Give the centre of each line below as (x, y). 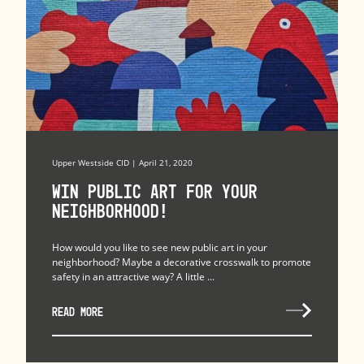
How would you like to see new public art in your (160, 247)
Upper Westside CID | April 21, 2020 (122, 162)
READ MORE (78, 311)
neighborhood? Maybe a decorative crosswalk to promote (182, 262)
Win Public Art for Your (155, 191)
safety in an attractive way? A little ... (133, 276)
